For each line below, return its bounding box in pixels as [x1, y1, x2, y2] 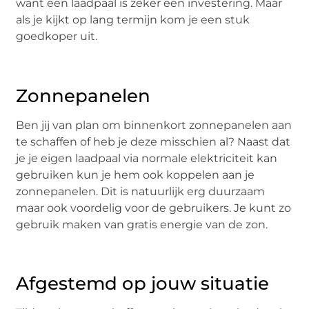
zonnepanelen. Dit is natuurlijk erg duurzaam [16, 184, 266, 198]
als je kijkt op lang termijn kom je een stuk [16, 13, 250, 27]
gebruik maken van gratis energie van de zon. [16, 217, 268, 231]
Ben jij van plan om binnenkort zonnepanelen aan [16, 118, 292, 132]
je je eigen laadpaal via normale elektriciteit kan [16, 151, 278, 165]
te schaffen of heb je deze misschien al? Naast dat [16, 134, 291, 148]
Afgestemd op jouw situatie [16, 272, 270, 295]
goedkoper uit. [16, 30, 98, 43]
